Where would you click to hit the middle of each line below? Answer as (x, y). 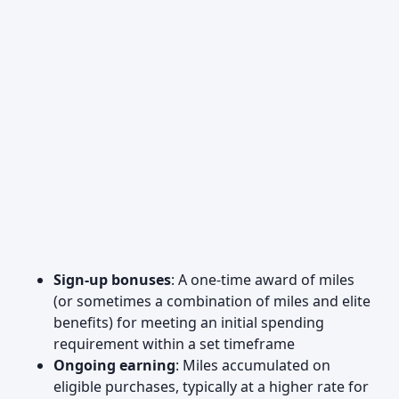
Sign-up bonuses (112, 280)
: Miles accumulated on (253, 365)
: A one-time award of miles (263, 280)
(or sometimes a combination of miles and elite (212, 301)
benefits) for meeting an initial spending (189, 322)
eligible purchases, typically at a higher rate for (211, 387)
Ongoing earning (114, 365)
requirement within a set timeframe (174, 344)
